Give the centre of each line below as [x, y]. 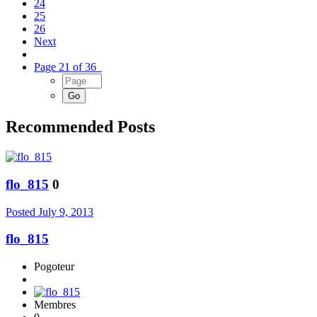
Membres [55, 305]
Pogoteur [54, 267]
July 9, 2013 [66, 212]
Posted [22, 212]
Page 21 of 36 [68, 67]
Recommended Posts [80, 127]
